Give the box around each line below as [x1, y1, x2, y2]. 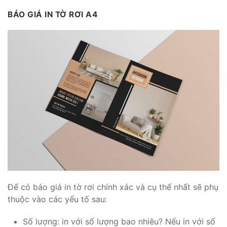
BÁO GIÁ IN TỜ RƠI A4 [8, 10, 100, 20]
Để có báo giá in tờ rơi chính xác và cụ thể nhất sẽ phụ [8, 182, 218, 193]
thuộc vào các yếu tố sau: [8, 194, 109, 205]
